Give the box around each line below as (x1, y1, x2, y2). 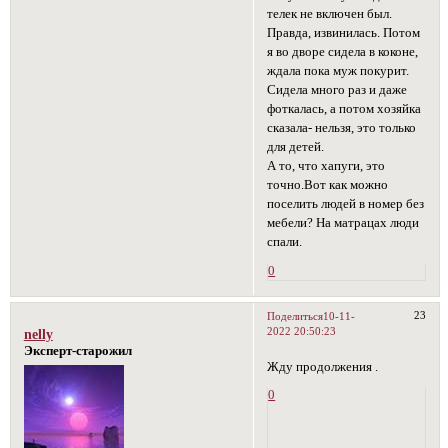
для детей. (267, 140, 325, 155)
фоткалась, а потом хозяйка (267, 102, 422, 117)
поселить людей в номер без (267, 197, 425, 212)
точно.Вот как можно (267, 178, 389, 193)
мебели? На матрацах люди (267, 216, 420, 231)
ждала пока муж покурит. (267, 64, 410, 79)
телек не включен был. (267, 7, 393, 22)
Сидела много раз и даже (267, 83, 408, 98)
